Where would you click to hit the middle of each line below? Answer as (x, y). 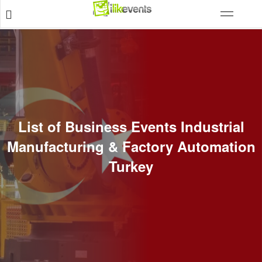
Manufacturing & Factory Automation (131, 146)
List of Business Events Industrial (131, 126)
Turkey (131, 166)
